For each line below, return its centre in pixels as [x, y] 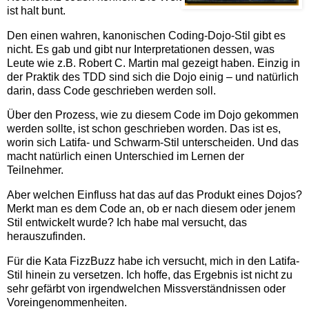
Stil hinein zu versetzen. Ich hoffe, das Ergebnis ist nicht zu [150, 275]
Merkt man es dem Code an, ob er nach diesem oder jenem [151, 209]
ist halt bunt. [36, 10]
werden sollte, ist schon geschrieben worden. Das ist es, [144, 129]
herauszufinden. [46, 237]
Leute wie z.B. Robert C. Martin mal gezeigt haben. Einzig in [153, 63]
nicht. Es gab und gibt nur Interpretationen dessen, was [141, 49]
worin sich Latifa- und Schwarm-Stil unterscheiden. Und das [153, 143]
